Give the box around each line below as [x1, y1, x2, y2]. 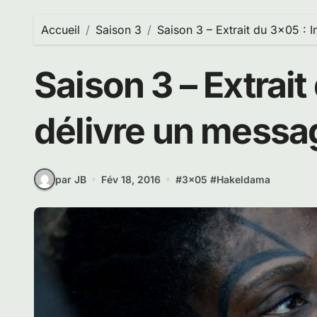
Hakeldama [217, 173, 270, 185]
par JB [55, 173, 86, 185]
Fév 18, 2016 [101, 173, 161, 185]
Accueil [41, 23, 80, 37]
